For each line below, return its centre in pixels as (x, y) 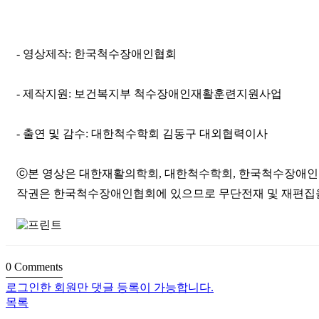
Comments (37, 267)
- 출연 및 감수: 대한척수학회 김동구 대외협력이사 (142, 134)
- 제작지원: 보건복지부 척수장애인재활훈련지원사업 (149, 94)
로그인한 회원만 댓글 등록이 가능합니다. (110, 287)
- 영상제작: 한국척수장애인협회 (96, 54)
